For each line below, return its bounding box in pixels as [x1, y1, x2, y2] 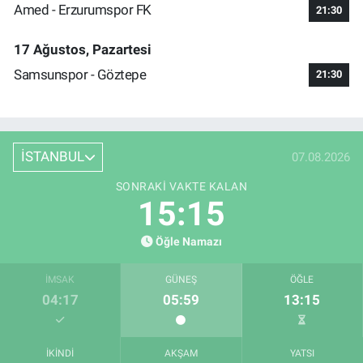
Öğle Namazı [156, 234, 223, 249]
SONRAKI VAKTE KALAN [115, 179, 248, 193]
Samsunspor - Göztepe [14, 66, 146, 83]
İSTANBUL [20, 148, 84, 165]
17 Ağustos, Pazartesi [14, 41, 152, 58]
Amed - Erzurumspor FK [14, 2, 152, 19]
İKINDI [46, 347, 75, 359]
